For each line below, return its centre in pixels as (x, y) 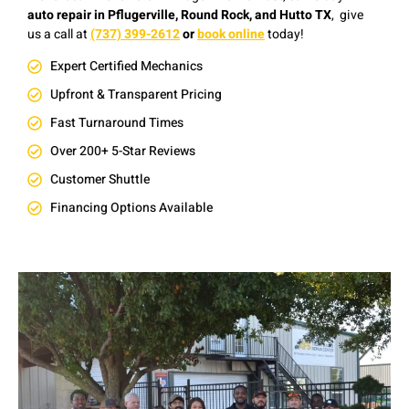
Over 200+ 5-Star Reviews (123, 152)
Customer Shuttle (100, 180)
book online (231, 34)
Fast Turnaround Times (117, 123)
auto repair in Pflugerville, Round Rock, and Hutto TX (179, 15)
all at (75, 34)
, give (347, 15)
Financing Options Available (131, 208)
